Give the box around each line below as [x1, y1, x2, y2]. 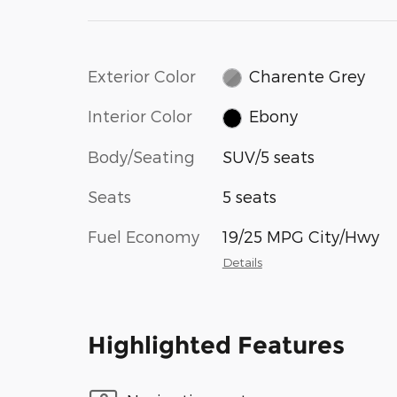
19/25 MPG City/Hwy [222, 226, 379, 245]
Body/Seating [88, 146, 195, 166]
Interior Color [88, 106, 192, 126]
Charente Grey [249, 66, 366, 85]
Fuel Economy [88, 226, 199, 245]
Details [222, 253, 262, 269]
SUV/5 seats [222, 146, 315, 166]
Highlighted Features [88, 330, 345, 360]
